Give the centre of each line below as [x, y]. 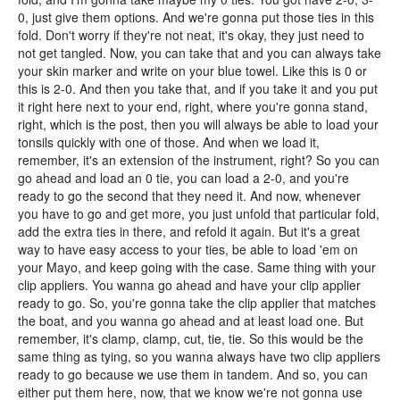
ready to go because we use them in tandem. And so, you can [193, 374]
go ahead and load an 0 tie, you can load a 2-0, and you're [183, 178]
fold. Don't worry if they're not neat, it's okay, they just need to [191, 35]
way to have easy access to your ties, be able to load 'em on [188, 249]
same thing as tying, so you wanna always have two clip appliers [199, 356]
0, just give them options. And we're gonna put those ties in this [196, 17]
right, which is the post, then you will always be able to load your [198, 124]
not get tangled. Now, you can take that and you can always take [200, 53]
